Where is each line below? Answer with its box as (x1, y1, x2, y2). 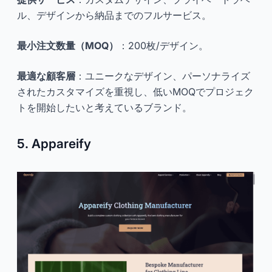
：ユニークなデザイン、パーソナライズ (75, 69, 250, 82)
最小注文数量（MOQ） (17, 39, 118, 52)
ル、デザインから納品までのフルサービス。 (17, 8, 211, 21)
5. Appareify (17, 135, 91, 151)
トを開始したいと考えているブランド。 (17, 101, 192, 114)
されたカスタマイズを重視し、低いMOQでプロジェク (17, 85, 254, 98)
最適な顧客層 (17, 69, 75, 82)
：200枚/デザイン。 (118, 39, 208, 52)
